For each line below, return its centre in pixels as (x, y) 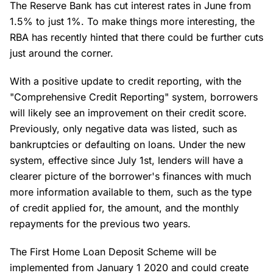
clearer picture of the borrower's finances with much (130, 176)
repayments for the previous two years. (102, 224)
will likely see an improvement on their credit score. (128, 113)
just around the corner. (65, 53)
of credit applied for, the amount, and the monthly (124, 208)
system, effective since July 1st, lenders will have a (126, 160)
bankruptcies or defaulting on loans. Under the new (128, 144)
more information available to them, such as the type (131, 192)
